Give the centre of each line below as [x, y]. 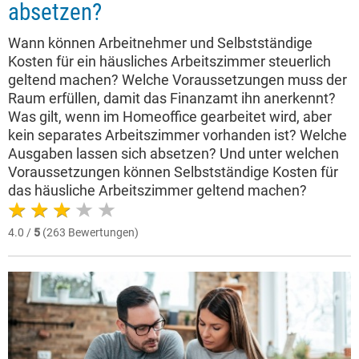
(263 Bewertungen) [89, 233]
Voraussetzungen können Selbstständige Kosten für [173, 172]
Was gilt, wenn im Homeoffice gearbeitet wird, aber [170, 117]
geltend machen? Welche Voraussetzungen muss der [177, 80]
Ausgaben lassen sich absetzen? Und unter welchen [173, 154]
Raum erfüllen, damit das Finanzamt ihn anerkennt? [172, 99]
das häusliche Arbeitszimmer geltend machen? [157, 191]
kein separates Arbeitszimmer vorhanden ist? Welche [177, 135]
